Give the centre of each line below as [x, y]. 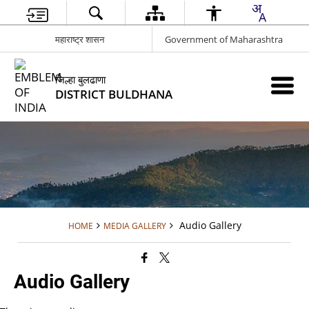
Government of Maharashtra [224, 39]
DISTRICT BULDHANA [114, 94]
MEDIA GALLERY [134, 226]
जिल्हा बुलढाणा [81, 79]
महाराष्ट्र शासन [79, 39]
